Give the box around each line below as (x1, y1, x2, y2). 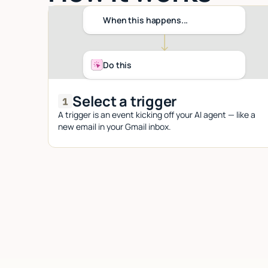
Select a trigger (72, 91, 177, 111)
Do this (103, 59, 132, 71)
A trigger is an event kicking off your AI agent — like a (58, 108, 255, 120)
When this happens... (103, 14, 188, 26)
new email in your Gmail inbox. (58, 120, 171, 132)
